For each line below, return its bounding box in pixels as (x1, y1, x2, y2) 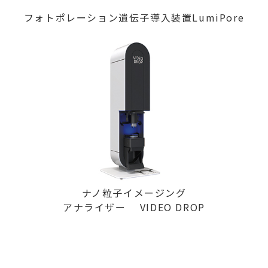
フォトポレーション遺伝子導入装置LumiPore (23, 10, 245, 25)
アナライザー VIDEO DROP (63, 199, 205, 214)
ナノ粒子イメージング (81, 185, 187, 200)
